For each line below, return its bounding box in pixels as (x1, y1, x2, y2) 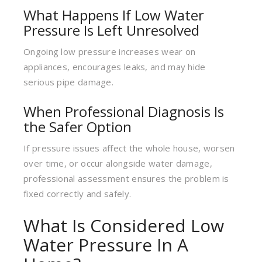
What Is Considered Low (23, 213, 224, 237)
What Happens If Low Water (23, 5, 204, 25)
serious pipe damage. (23, 76, 114, 88)
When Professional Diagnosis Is (23, 102, 224, 121)
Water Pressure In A (23, 233, 188, 257)
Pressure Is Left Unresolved (23, 20, 199, 40)
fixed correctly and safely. (23, 188, 132, 199)
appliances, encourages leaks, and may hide (23, 61, 206, 73)
